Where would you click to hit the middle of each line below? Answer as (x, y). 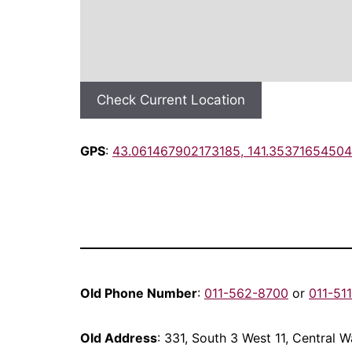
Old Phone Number (139, 293)
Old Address (119, 338)
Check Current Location (171, 100)
